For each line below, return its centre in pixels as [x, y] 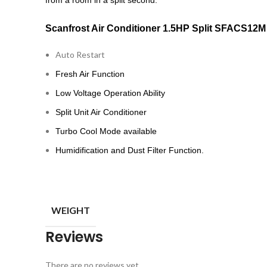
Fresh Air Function [90, 74]
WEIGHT [71, 210]
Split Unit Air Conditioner [101, 112]
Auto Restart [80, 55]
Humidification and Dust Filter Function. [130, 150]
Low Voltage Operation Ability [110, 93]
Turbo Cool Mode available [106, 131]
